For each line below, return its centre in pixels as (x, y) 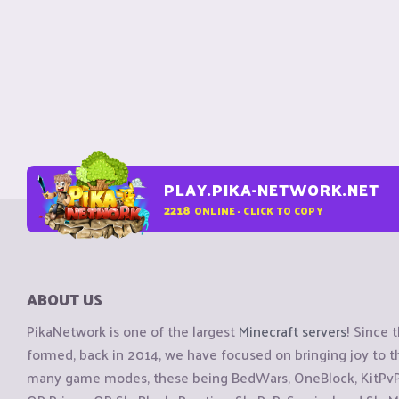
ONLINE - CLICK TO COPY (258, 210)
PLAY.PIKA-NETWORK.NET (272, 190)
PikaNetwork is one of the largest (133, 331)
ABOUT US (65, 299)
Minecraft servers (293, 331)
